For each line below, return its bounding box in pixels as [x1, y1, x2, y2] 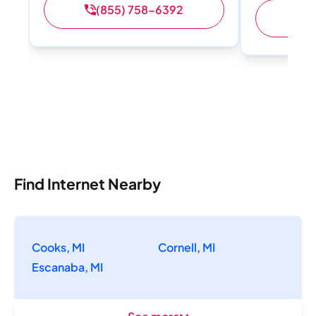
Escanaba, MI [32, 259, 103, 274]
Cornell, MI [158, 239, 215, 255]
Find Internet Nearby [14, 174, 161, 193]
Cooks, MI [32, 239, 85, 255]
